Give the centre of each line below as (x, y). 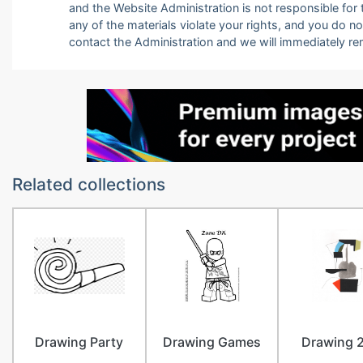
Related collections (89, 184)
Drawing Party (79, 342)
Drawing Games (211, 342)
